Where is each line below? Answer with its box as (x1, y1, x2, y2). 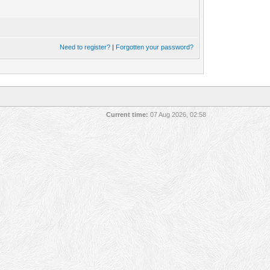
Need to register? (60, 43, 111, 51)
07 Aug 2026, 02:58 (148, 111, 207, 118)
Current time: (106, 111, 149, 118)
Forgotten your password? (116, 43, 194, 51)
